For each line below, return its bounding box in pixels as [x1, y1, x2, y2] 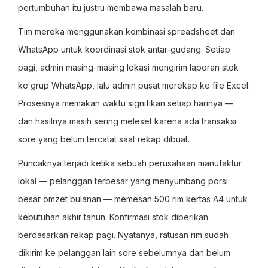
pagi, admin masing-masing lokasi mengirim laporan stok [18, 62, 239, 72]
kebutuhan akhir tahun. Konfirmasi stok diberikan [18, 212, 208, 222]
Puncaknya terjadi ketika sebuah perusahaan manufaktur [18, 158, 242, 168]
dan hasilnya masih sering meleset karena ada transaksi [18, 116, 236, 126]
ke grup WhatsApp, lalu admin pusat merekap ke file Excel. [18, 80, 250, 90]
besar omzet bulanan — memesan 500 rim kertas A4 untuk [18, 194, 248, 204]
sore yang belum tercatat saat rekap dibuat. [18, 134, 190, 144]
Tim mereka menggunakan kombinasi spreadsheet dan [18, 26, 235, 36]
